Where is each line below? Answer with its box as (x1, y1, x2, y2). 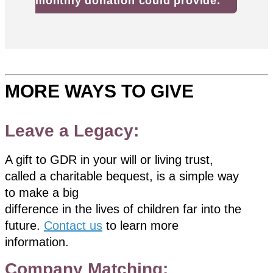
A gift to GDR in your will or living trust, (5, 152, 213, 166)
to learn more (102, 218, 179, 232)
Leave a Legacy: (5, 121, 139, 140)
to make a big (5, 185, 79, 199)
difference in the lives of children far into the (5, 202, 241, 216)
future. (5, 218, 44, 232)
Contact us (44, 218, 102, 232)
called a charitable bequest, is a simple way (5, 169, 239, 183)
